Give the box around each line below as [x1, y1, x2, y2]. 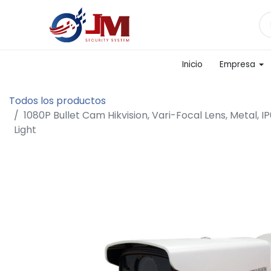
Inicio [182, 59, 203, 70]
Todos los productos [9, 94, 106, 108]
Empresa [220, 59, 256, 70]
